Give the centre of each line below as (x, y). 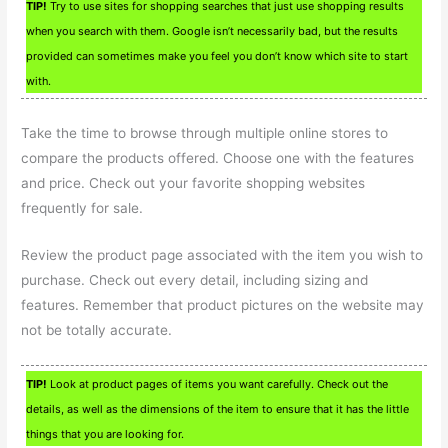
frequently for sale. (82, 208)
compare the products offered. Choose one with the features (218, 158)
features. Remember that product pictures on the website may (223, 304)
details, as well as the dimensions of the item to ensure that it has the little (218, 408)
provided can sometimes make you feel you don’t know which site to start (217, 56)
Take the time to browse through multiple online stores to (205, 133)
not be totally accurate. (97, 329)
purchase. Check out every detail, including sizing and (195, 279)
